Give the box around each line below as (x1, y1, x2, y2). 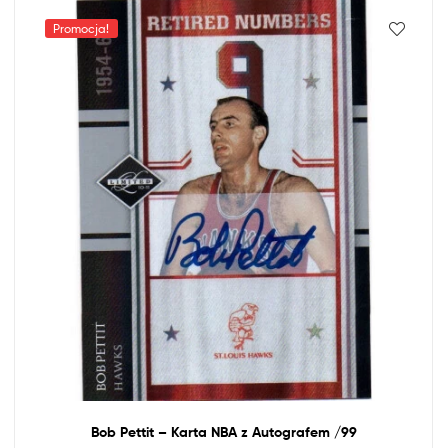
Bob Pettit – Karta (90, 422, 211, 441)
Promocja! (53, 20, 110, 36)
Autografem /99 (247, 422, 357, 441)
